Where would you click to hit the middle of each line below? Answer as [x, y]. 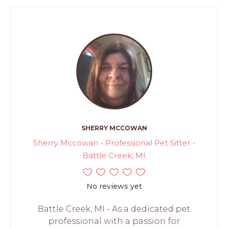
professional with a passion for [114, 221]
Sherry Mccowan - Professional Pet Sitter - [114, 143]
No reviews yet [114, 187]
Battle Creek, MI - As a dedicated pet [114, 209]
